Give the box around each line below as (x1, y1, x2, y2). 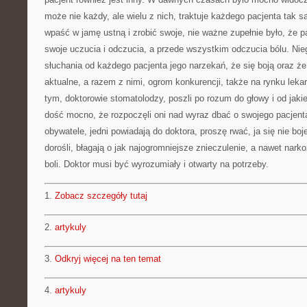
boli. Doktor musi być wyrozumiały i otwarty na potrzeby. (45, 159, 269, 169)
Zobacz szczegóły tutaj (55, 191, 147, 201)
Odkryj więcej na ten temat (55, 254, 161, 264)
